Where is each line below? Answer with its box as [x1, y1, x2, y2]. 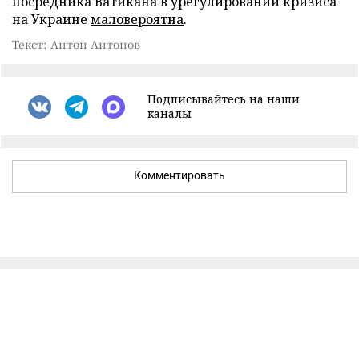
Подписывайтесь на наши [147, 91, 300, 107]
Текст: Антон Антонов [12, 36, 140, 52]
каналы [147, 106, 192, 121]
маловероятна [91, 10, 184, 28]
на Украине [12, 10, 91, 28]
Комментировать [134, 169, 225, 182]
